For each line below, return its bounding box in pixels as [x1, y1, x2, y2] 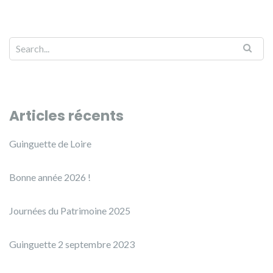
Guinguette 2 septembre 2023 [9, 238, 135, 250]
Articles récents [9, 106, 124, 126]
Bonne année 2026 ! [9, 171, 91, 183]
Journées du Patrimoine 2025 [9, 205, 130, 216]
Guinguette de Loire [9, 138, 91, 149]
